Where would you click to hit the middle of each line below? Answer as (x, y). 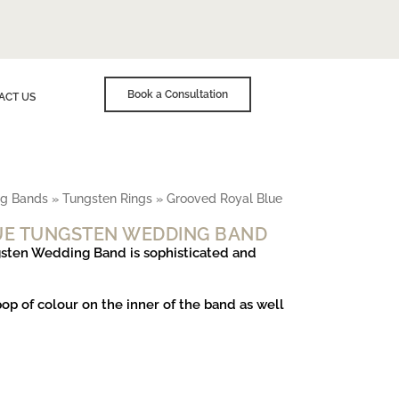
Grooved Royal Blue (224, 199)
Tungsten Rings (107, 199)
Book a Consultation (177, 94)
